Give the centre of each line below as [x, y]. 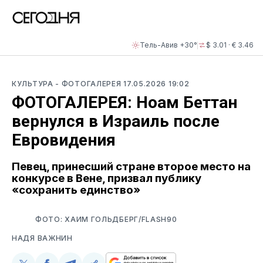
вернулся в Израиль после [116, 121]
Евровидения [64, 140]
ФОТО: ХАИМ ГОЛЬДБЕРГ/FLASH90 [106, 219]
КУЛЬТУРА [34, 84]
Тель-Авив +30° [168, 45]
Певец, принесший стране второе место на [131, 166]
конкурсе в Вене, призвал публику [107, 178]
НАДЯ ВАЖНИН [42, 238]
